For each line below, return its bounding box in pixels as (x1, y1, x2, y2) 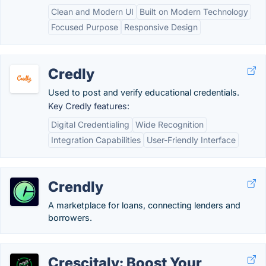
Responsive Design (124, 22, 198, 32)
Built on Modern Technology (140, 7, 248, 17)
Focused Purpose (51, 22, 118, 32)
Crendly (48, 178, 103, 195)
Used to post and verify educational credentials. (48, 87, 239, 97)
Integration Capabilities (51, 135, 141, 145)
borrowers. (48, 213, 92, 223)
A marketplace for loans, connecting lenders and (48, 200, 240, 210)
